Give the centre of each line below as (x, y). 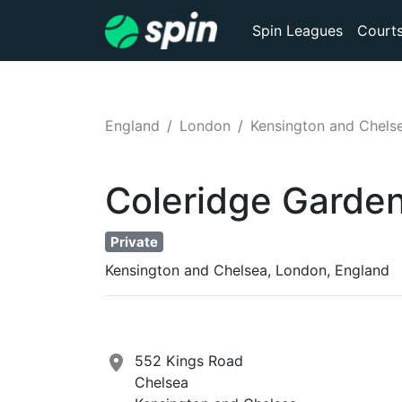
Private (134, 242)
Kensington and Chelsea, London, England (247, 270)
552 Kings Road (189, 360)
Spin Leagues (297, 31)
